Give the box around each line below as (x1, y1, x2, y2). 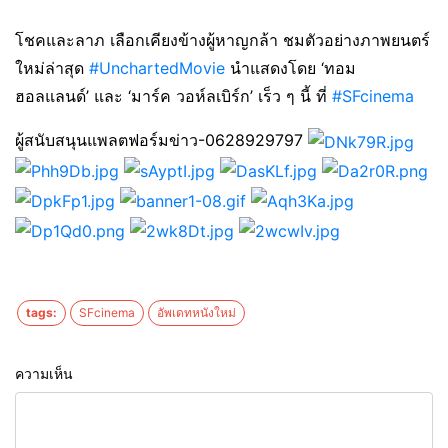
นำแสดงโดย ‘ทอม (225, 58, 356, 79)
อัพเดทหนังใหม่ (157, 304, 236, 320)
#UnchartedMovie (89, 58, 225, 79)
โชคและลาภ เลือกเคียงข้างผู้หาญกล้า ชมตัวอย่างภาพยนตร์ (15, 30, 430, 51)
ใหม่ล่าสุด (15, 58, 89, 79)
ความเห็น (15, 364, 73, 382)
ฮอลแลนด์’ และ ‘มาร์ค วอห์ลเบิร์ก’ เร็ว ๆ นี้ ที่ (15, 86, 332, 107)
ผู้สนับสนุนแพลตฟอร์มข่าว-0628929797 (15, 130, 308, 151)
